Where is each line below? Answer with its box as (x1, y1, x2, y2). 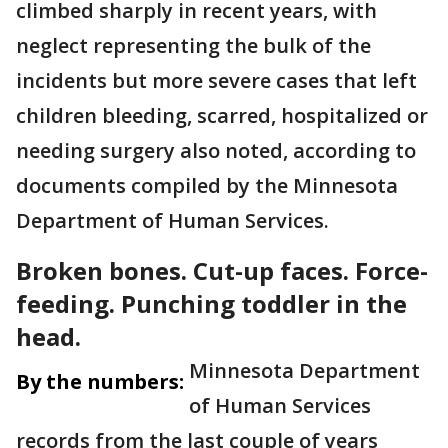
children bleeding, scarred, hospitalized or (16, 102, 428, 129)
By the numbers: (16, 368, 184, 395)
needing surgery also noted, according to (16, 137, 416, 164)
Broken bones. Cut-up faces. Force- (16, 254, 428, 287)
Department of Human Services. (16, 207, 329, 234)
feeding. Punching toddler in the (16, 287, 407, 320)
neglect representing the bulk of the (16, 32, 371, 59)
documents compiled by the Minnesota (16, 172, 398, 199)
